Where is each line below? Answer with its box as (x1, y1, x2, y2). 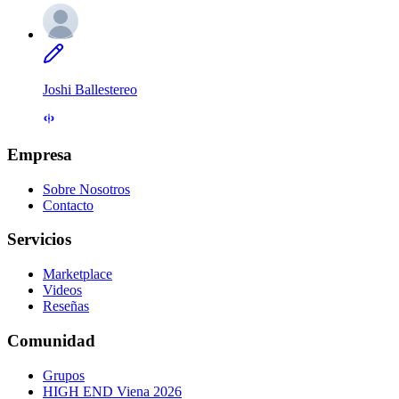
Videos (43, 282, 82, 298)
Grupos (43, 367, 85, 383)
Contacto (43, 197, 94, 213)
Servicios (7, 230, 71, 249)
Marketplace (43, 266, 112, 282)
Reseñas (43, 298, 89, 314)
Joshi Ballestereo (43, 82, 137, 98)
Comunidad (7, 330, 95, 350)
